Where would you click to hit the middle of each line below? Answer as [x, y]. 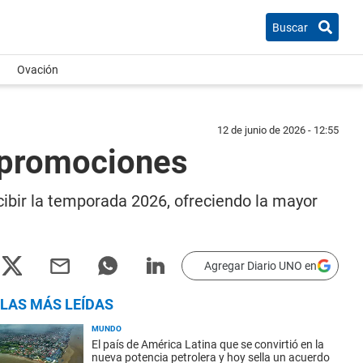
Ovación [38, 70]
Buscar [290, 27]
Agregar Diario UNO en [261, 266]
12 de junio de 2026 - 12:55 [278, 130]
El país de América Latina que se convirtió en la [208, 344]
